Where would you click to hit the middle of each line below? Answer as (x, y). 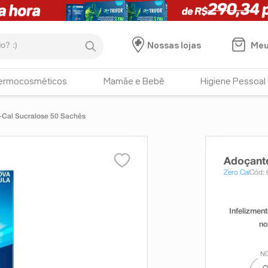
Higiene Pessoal (233, 82)
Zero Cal (237, 172)
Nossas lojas (174, 46)
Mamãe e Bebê (134, 82)
